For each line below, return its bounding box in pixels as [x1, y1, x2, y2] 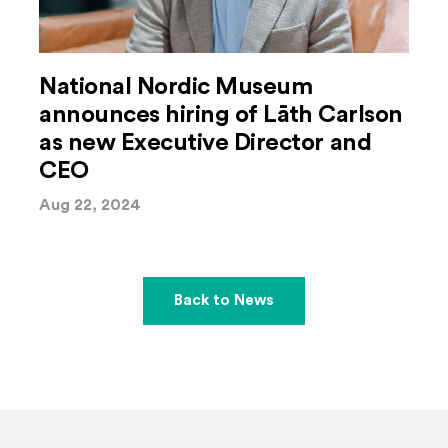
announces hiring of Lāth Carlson [39, 103, 403, 127]
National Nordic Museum [39, 75, 313, 99]
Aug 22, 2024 [39, 197, 141, 213]
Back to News [174, 293, 274, 308]
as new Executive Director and [39, 131, 372, 155]
